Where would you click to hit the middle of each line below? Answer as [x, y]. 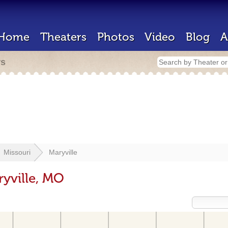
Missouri [17, 152]
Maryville [63, 152]
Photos [116, 37]
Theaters [63, 37]
